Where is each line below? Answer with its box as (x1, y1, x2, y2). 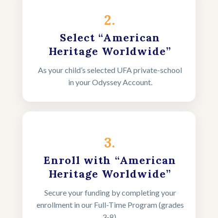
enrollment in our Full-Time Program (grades (36, 200, 184, 209)
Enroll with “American (43, 153, 177, 167)
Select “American (59, 30, 161, 44)
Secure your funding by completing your (44, 187, 176, 197)
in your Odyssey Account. (68, 77, 152, 87)
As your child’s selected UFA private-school (38, 65, 182, 74)
